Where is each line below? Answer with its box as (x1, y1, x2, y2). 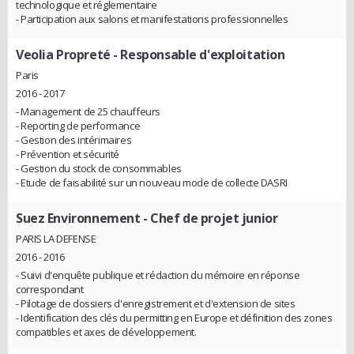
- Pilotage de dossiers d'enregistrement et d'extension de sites (16, 296, 296, 311)
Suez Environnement (16, 209, 141, 228)
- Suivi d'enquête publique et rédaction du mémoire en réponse (16, 267, 300, 282)
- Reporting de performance (16, 119, 141, 134)
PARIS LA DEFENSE (16, 231, 96, 246)
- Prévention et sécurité (16, 147, 119, 162)
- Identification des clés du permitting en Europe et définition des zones (16, 310, 333, 325)
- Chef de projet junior (140, 209, 278, 228)
